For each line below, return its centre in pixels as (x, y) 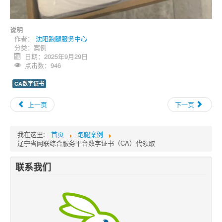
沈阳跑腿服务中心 (61, 39)
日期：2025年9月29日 (56, 56)
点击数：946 (43, 65)
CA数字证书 (29, 84)
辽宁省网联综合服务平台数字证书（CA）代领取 (86, 143)
